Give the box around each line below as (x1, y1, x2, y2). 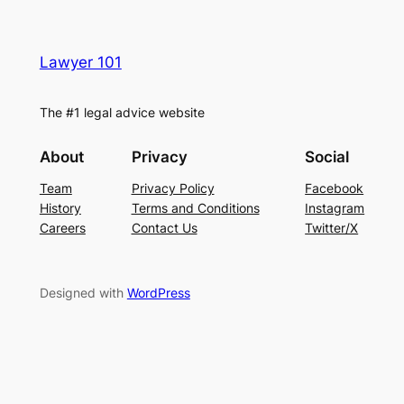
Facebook (305, 179, 364, 196)
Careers (39, 219, 86, 235)
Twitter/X (305, 219, 359, 235)
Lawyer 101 (39, 53, 122, 72)
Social (305, 147, 350, 166)
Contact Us (131, 219, 197, 235)
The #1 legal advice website (39, 104, 205, 120)
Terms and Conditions (131, 199, 260, 216)
